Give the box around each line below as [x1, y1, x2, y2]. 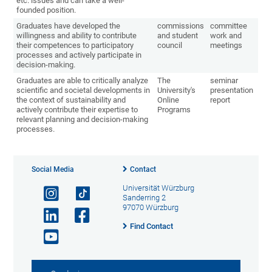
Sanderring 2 [122, 193, 166, 203]
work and [210, 31, 242, 41]
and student [157, 31, 199, 41]
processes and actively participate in [16, 50, 142, 60]
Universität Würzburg [122, 183, 194, 193]
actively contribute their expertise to [16, 105, 138, 115]
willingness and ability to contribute [16, 31, 137, 41]
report [210, 95, 231, 105]
